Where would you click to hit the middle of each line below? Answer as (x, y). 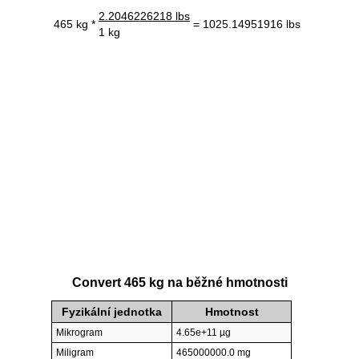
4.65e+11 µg (204, 333)
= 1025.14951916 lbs (247, 24)
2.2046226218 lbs (144, 16)
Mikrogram (79, 333)
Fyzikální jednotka (112, 312)
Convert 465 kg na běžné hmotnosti (179, 283)
